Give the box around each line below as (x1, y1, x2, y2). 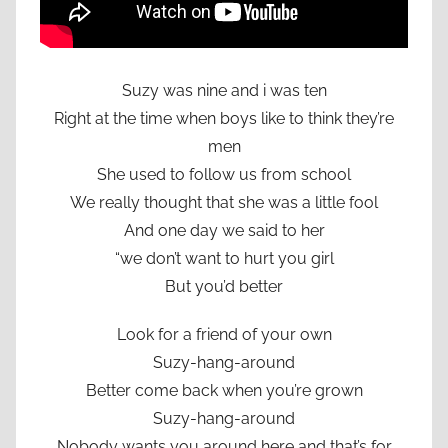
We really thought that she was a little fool (70, 192, 378, 212)
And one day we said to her (123, 220, 325, 240)
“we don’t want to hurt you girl (114, 248, 334, 268)
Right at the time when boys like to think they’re (54, 108, 394, 128)
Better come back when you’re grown (85, 380, 363, 400)
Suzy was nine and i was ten (121, 80, 327, 100)
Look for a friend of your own (116, 324, 332, 344)
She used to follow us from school (97, 164, 351, 184)
